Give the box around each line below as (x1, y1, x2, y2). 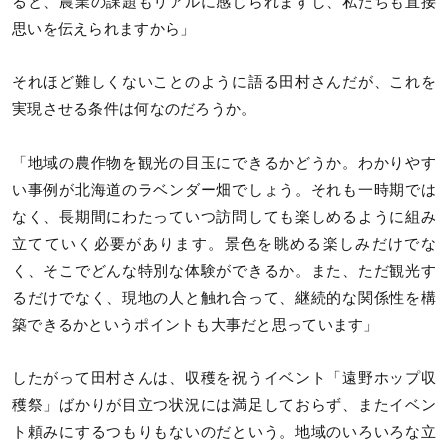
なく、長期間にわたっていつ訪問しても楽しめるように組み (12, 208, 436, 225)
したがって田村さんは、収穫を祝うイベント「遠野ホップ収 (12, 369, 436, 386)
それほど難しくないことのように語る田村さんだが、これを (12, 74, 436, 91)
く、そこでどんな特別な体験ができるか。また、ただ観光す (12, 262, 436, 279)
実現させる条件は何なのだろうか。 (12, 101, 257, 118)
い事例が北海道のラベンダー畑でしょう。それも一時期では (12, 181, 436, 198)
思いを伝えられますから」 (12, 21, 196, 38)
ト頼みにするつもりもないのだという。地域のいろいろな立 (12, 423, 436, 440)
